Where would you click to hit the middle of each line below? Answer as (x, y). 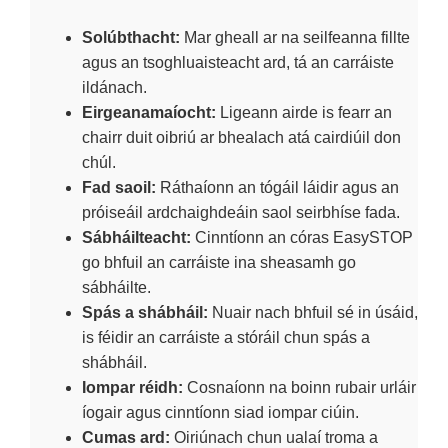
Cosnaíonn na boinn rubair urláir (299, 387)
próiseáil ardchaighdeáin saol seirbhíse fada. (241, 212)
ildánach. (114, 87)
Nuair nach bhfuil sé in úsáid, (313, 312)
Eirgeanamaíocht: (149, 112)
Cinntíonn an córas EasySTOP (302, 237)
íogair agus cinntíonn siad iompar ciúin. (220, 412)
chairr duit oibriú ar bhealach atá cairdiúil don (241, 137)
